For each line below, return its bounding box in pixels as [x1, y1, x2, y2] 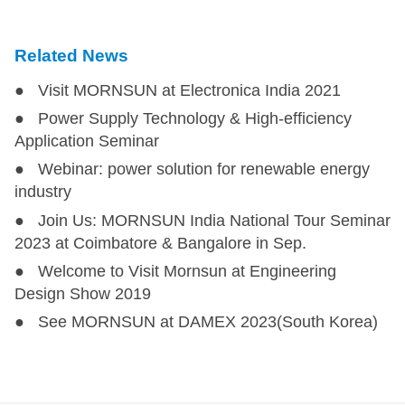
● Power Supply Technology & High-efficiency [14, 109, 352, 128]
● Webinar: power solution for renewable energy [14, 160, 370, 179]
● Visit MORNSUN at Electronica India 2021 [14, 80, 341, 99]
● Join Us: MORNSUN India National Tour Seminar [14, 211, 391, 230]
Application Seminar [14, 132, 159, 151]
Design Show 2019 [14, 285, 151, 304]
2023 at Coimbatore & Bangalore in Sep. [14, 233, 306, 252]
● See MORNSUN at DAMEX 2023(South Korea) [14, 313, 378, 332]
